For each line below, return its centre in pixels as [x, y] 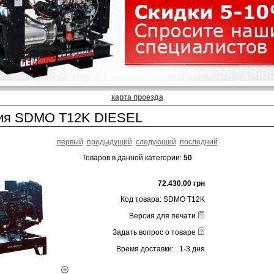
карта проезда [137, 98]
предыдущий [109, 142]
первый [70, 142]
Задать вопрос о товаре [155, 233]
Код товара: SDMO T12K [163, 200]
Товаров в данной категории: [133, 157]
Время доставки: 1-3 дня [161, 249]
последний [198, 142]
